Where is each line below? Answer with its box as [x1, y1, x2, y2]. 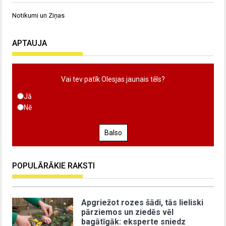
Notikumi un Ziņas [12, 11, 65, 19]
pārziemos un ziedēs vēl [81, 207, 174, 217]
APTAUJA [12, 38, 47, 48]
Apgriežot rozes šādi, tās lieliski [81, 197, 204, 207]
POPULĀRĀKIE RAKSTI [12, 160, 95, 171]
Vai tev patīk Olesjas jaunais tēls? [61, 75, 165, 83]
